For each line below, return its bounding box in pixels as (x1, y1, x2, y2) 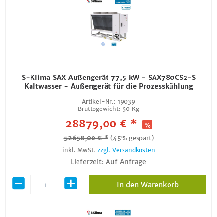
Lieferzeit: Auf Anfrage (71, 157, 146, 166)
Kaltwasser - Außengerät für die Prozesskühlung (24, 82, 193, 91)
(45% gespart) (110, 134, 154, 142)
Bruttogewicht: (78, 105, 121, 112)
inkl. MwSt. (62, 146, 97, 154)
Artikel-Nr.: (82, 98, 116, 105)
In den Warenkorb (116, 180, 179, 189)
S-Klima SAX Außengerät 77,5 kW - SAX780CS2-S (21, 73, 196, 82)
